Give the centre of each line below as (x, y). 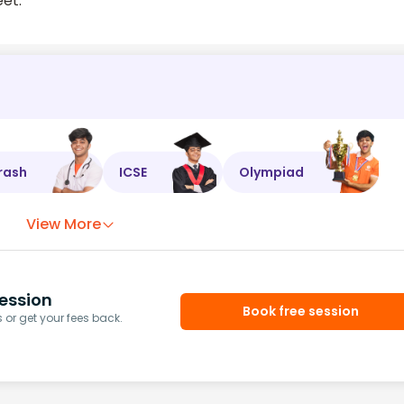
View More (64, 225)
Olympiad (271, 172)
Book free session (301, 311)
